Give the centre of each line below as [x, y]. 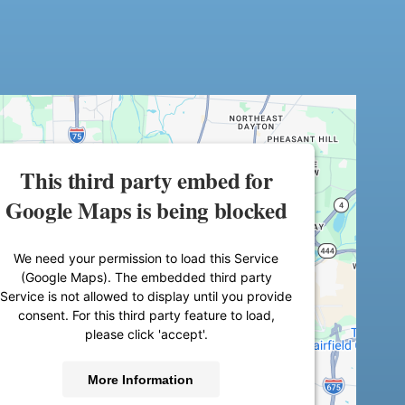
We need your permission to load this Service [146, 258]
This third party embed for [146, 180]
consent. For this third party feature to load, [146, 315]
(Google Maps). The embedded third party [146, 277]
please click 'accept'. [146, 334]
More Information [141, 379]
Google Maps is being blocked [146, 210]
